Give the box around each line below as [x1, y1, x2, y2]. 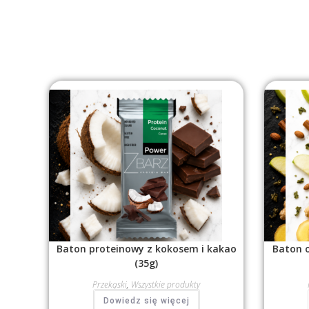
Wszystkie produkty [131, 279, 201, 291]
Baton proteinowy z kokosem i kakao [56, 242, 237, 256]
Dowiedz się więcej [103, 296, 190, 306]
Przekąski [92, 279, 128, 291]
